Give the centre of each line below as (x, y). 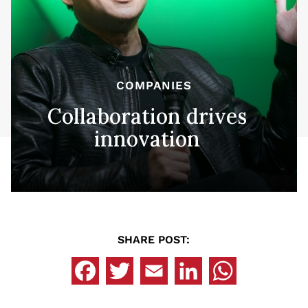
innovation (147, 139)
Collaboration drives (147, 116)
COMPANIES (154, 85)
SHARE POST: (154, 239)
